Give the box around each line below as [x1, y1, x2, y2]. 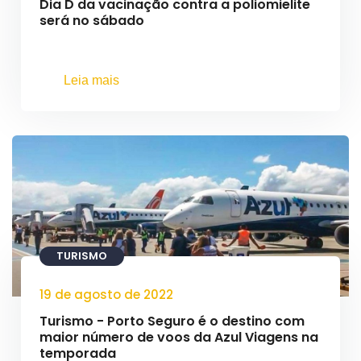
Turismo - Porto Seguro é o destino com [39, 312, 305, 330]
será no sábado [39, 11, 144, 30]
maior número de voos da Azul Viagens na [39, 328, 318, 346]
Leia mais [64, 73, 119, 87]
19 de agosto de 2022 [39, 286, 173, 303]
